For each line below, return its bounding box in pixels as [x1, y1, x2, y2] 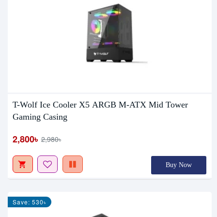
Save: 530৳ [12, 198, 46, 206]
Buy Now [166, 161, 192, 169]
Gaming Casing [12, 112, 67, 122]
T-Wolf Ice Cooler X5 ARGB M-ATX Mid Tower [12, 100, 188, 110]
